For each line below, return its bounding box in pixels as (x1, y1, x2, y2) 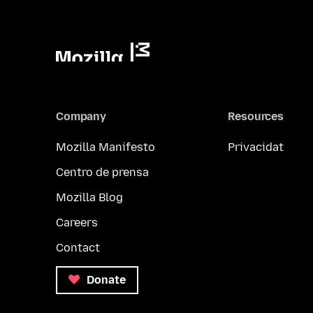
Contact (56, 241, 100, 254)
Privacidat (228, 140, 284, 154)
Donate (83, 273, 126, 286)
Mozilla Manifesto (56, 140, 155, 154)
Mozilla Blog (56, 191, 123, 204)
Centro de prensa (56, 166, 149, 179)
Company (56, 110, 106, 123)
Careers (56, 216, 98, 229)
